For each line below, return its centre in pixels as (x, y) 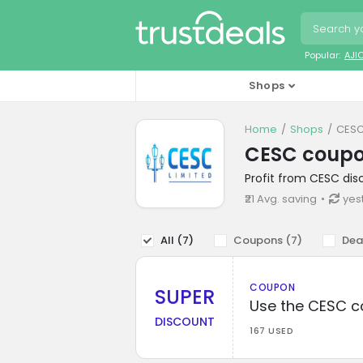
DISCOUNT (184, 322)
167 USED (271, 330)
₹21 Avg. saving (281, 199)
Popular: (322, 55)
